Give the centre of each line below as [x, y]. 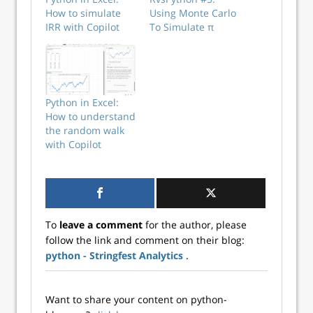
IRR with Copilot [82, 27]
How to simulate [83, 13]
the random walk [85, 130]
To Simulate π [182, 27]
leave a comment [101, 224]
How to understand [90, 116]
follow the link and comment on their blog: [145, 240]
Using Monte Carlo [193, 13]
